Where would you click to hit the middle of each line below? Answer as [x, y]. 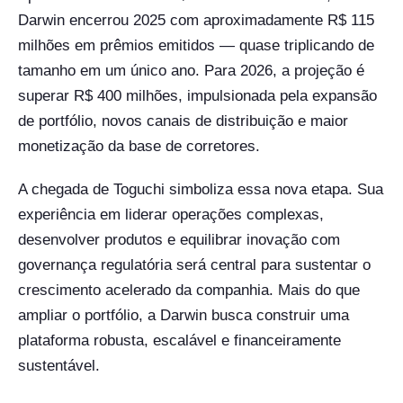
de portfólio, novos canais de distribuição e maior [183, 121]
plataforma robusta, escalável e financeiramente [179, 340]
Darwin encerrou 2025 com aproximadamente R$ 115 [196, 20]
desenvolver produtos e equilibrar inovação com [179, 240]
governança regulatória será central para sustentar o [194, 265]
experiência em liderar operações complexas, [171, 215]
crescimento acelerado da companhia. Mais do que [189, 290]
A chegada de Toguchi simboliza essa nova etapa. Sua [201, 189]
